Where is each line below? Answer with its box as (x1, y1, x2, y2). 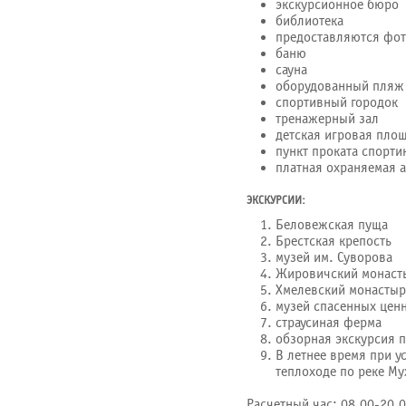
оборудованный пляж (275, 78, 404, 94)
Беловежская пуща (275, 217, 388, 233)
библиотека (275, 13, 343, 29)
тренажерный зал (275, 111, 379, 127)
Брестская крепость (275, 233, 391, 249)
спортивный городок (275, 94, 398, 111)
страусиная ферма (275, 314, 382, 331)
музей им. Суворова (275, 249, 392, 266)
